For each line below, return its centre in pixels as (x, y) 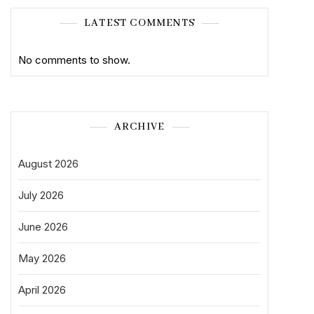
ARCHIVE (139, 127)
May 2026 (42, 258)
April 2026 (42, 290)
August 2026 (48, 164)
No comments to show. (74, 60)
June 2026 (43, 227)
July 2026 (41, 195)
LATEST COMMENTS (139, 23)
